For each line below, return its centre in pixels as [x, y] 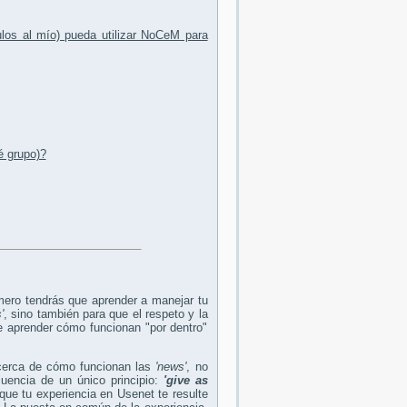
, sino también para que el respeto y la [105, 314]
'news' [171, 367]
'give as [185, 381]
